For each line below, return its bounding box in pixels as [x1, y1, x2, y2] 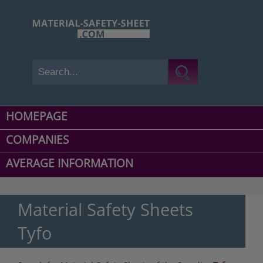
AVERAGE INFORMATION [6, 156, 133, 171]
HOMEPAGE [6, 109, 68, 124]
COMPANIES [6, 132, 69, 148]
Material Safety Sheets [18, 198, 193, 221]
